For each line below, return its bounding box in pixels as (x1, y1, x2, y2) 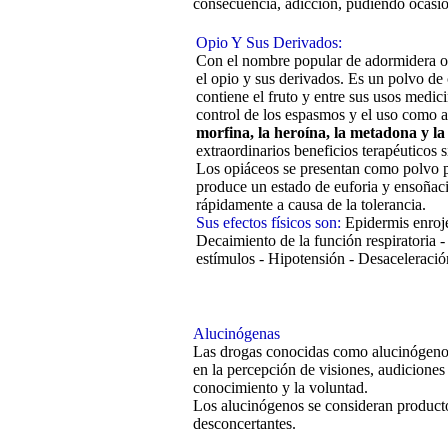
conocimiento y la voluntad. (193, 379, 368, 397)
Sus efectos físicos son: (196, 214, 345, 232)
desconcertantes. (193, 415, 296, 433)
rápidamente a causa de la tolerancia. (196, 196, 426, 214)
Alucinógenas (193, 325, 280, 343)
